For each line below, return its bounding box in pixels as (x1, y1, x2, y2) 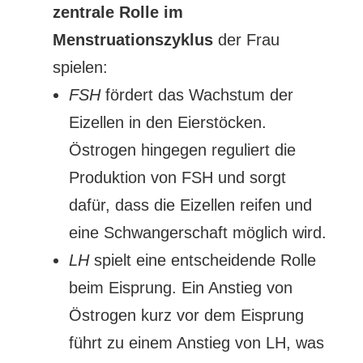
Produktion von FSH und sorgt (68, 169, 286, 186)
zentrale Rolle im (52, 3, 183, 21)
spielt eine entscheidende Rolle (93, 251, 316, 269)
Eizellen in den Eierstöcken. (68, 113, 267, 131)
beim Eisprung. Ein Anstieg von (68, 279, 293, 297)
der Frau (212, 31, 280, 49)
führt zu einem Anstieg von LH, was (68, 334, 324, 352)
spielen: (52, 58, 108, 76)
